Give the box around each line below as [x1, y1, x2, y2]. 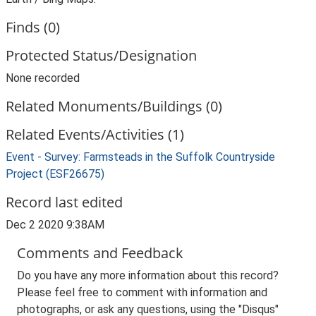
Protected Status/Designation [6, 46, 197, 65]
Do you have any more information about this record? [17, 269, 279, 282]
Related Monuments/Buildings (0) [6, 97, 222, 116]
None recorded [6, 71, 80, 85]
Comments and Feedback [17, 243, 183, 262]
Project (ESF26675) [6, 167, 104, 181]
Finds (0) [6, 18, 60, 37]
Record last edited [6, 193, 123, 212]
